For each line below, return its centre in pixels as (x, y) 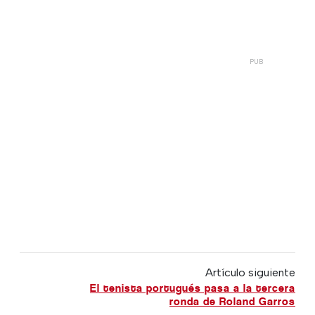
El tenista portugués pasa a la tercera (192, 288)
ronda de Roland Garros (232, 301)
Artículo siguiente (250, 272)
